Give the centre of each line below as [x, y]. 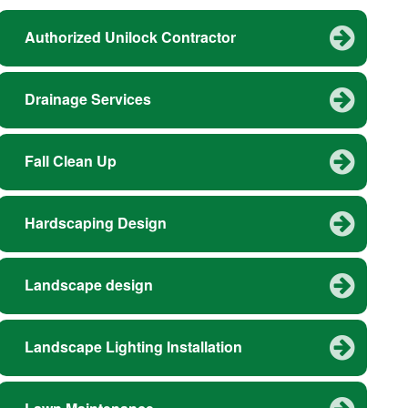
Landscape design [88, 285]
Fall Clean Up [70, 161]
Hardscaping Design [95, 223]
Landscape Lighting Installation [133, 347]
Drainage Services [87, 99]
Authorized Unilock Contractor [130, 37]
